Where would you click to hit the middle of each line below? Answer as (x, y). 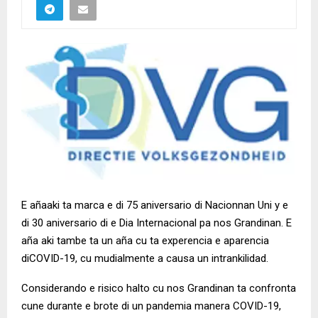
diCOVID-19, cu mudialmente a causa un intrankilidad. (145, 259)
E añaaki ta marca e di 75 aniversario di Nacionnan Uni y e (155, 205)
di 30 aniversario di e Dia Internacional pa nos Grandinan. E (157, 223)
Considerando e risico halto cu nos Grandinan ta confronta (159, 289)
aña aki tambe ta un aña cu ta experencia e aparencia (145, 241)
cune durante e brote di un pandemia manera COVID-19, (151, 306)
